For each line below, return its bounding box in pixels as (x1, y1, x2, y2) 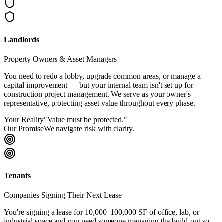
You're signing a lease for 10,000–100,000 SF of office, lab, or (4, 208, 199, 217)
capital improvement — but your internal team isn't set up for (4, 80, 193, 89)
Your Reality (4, 115, 44, 124)
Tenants (4, 171, 31, 180)
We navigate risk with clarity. (44, 124, 134, 133)
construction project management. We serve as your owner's (4, 89, 191, 98)
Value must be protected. (47, 115, 124, 124)
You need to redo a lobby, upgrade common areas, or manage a (4, 71, 201, 80)
